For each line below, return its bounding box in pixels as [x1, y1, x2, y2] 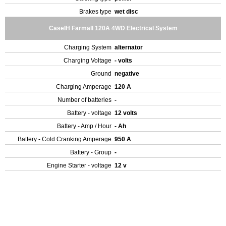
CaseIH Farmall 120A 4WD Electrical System [48, 25, 178, 32]
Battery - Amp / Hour [57, 123, 111, 130]
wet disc [115, 8, 140, 15]
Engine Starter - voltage [47, 162, 111, 169]
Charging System [64, 44, 111, 51]
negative [115, 70, 141, 77]
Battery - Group [70, 149, 111, 156]
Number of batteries [58, 96, 111, 103]
